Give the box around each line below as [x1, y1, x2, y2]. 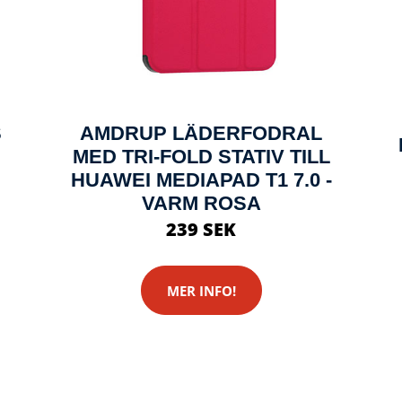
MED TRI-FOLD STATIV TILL [72, 145, 330, 168]
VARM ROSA [141, 192, 261, 214]
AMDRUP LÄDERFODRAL [80, 122, 322, 144]
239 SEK [166, 217, 236, 241]
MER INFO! [166, 281, 236, 300]
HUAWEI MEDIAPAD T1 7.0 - [70, 169, 332, 191]
